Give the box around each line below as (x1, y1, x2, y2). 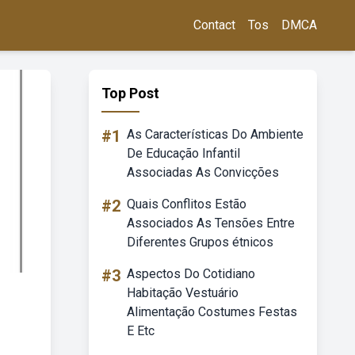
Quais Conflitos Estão (127, 197, 246, 212)
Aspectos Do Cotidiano (127, 266, 255, 281)
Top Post (101, 85, 159, 101)
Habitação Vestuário (127, 285, 239, 300)
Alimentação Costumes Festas (127, 304, 297, 319)
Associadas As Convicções (127, 165, 279, 180)
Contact (193, 17, 235, 32)
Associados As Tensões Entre (127, 216, 295, 231)
